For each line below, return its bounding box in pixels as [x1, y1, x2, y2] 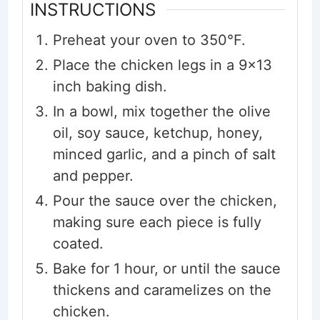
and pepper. [52, 167, 134, 185]
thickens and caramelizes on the [52, 281, 271, 299]
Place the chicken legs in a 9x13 [52, 56, 272, 74]
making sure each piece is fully [52, 214, 261, 231]
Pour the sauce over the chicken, [52, 192, 277, 210]
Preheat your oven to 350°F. [52, 31, 246, 49]
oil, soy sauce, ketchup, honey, [52, 124, 263, 142]
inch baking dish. [52, 78, 167, 96]
